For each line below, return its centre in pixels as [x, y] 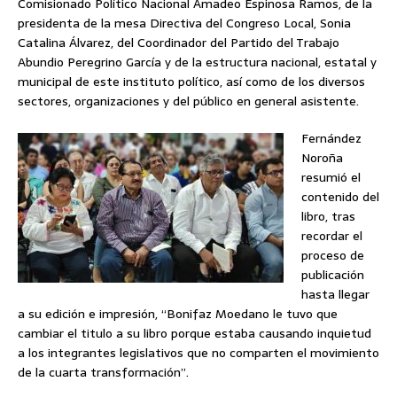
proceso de [333, 256]
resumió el [331, 178]
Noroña [322, 158]
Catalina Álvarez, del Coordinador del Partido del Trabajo [179, 43]
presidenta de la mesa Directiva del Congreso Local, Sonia [184, 23]
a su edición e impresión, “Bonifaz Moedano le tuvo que [178, 314]
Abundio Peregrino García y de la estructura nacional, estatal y [197, 62]
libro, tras [328, 217]
